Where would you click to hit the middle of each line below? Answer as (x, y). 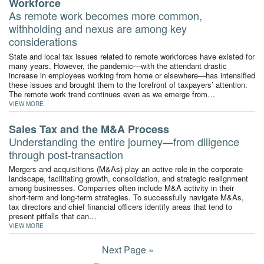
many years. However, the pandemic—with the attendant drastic (118, 65)
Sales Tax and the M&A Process (89, 129)
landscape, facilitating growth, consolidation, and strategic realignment (128, 178)
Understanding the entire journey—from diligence (124, 141)
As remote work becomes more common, (105, 16)
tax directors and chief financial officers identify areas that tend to (121, 206)
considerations (43, 42)
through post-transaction (66, 154)
